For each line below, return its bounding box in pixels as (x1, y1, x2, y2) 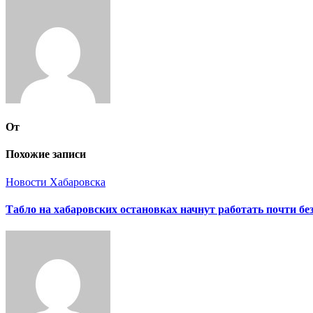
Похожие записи (6, 148, 86, 161)
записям (5, 10, 68, 29)
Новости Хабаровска (6, 175, 105, 188)
